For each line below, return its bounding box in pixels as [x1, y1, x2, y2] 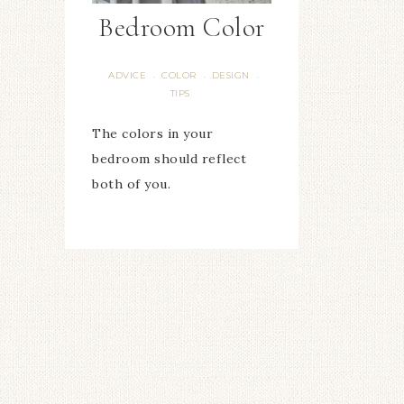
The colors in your [92, 125, 213, 142]
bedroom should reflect [92, 151, 246, 168]
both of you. [92, 176, 170, 193]
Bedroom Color [98, 11, 265, 45]
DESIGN [211, 69, 250, 82]
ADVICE [108, 69, 147, 82]
